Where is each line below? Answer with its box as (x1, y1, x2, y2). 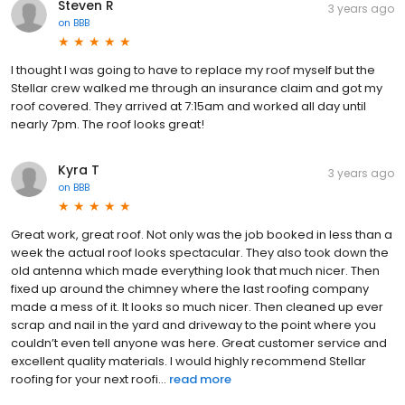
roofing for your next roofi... (11, 370, 166, 388)
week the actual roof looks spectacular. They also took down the (11, 243, 389, 261)
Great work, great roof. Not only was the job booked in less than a (11, 225, 392, 243)
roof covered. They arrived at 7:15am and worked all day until (11, 97, 366, 115)
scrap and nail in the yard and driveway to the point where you (11, 316, 376, 334)
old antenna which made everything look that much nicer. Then (11, 261, 380, 279)
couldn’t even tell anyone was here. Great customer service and (11, 334, 387, 352)
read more (169, 370, 231, 388)
